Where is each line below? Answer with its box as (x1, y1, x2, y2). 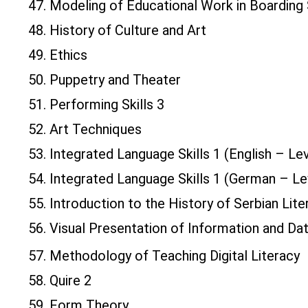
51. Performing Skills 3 (28, 96, 164, 113)
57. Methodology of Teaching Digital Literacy (28, 247, 300, 265)
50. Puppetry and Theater (28, 71, 181, 89)
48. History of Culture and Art (28, 22, 206, 39)
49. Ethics (28, 47, 87, 64)
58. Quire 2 (28, 272, 91, 289)
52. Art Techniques (28, 121, 142, 138)
